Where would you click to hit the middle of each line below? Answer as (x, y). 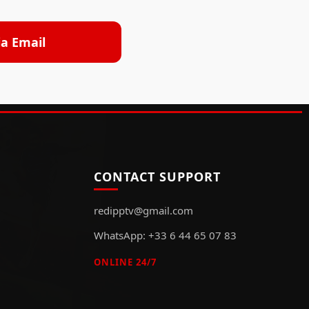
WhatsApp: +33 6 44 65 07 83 (165, 235)
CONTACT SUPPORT (157, 176)
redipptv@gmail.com (143, 210)
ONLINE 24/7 (125, 262)
